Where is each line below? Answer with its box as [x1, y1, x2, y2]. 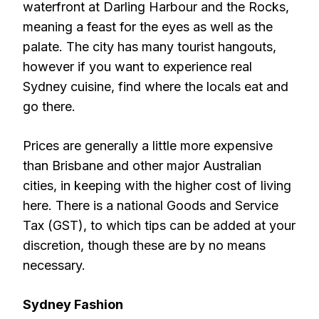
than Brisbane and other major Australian [23, 158, 261, 173]
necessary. [23, 258, 85, 273]
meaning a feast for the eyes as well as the [23, 19, 273, 34]
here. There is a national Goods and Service [23, 198, 278, 213]
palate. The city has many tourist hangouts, [23, 39, 276, 54]
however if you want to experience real [23, 59, 252, 74]
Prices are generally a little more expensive [23, 138, 273, 153]
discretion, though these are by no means [23, 238, 266, 253]
